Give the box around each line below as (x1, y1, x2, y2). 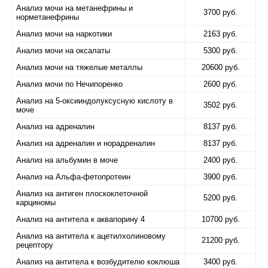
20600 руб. (201, 63, 240, 72)
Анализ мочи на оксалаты (16, 46, 110, 55)
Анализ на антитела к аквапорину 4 (16, 215, 145, 224)
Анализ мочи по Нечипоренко (16, 80, 123, 89)
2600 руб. (203, 80, 237, 89)
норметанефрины (16, 13, 79, 22)
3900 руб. (203, 172, 237, 181)
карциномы (16, 198, 56, 207)
